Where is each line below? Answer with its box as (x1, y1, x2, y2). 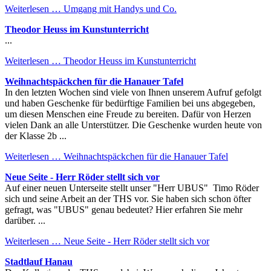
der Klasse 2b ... (5, 130, 67, 141)
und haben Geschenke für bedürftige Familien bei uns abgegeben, (5, 97, 255, 108)
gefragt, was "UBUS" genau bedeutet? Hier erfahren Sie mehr (5, 204, 243, 215)
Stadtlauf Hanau (5, 256, 73, 267)
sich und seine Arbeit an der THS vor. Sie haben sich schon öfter (5, 193, 251, 204)
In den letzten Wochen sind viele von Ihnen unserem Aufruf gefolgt (5, 87, 261, 97)
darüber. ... (5, 215, 45, 226)
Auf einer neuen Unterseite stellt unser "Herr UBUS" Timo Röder (5, 182, 259, 193)
